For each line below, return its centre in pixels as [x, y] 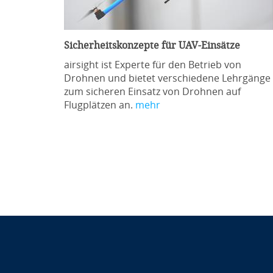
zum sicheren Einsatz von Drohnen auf [152, 92]
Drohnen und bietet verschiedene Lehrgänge [167, 78]
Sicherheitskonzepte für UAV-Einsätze [152, 45]
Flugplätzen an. [99, 105]
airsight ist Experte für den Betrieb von [152, 65]
